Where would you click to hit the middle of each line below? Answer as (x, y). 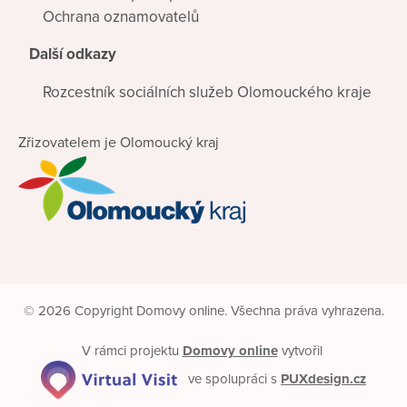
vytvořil (302, 351)
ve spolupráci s (229, 378)
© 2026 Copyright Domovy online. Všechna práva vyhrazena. (203, 311)
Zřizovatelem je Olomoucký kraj (119, 142)
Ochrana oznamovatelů (121, 16)
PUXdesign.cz (323, 378)
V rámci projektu (132, 351)
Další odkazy (73, 55)
